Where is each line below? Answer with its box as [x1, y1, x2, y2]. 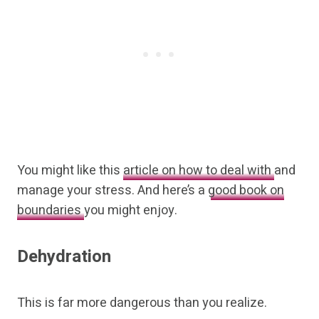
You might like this [17, 161, 120, 181]
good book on [208, 181, 284, 201]
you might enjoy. [84, 201, 177, 221]
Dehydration [17, 244, 111, 270]
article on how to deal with [120, 161, 274, 181]
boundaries [17, 201, 84, 221]
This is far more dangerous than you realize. [17, 293, 267, 313]
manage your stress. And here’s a [17, 181, 208, 201]
